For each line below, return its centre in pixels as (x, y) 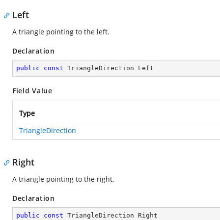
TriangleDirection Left (109, 68)
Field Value (32, 91)
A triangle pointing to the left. (61, 32)
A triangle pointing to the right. (63, 179)
